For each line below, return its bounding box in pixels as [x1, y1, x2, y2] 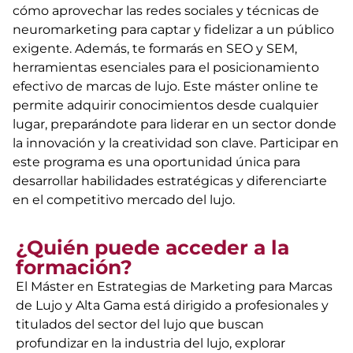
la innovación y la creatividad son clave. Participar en [13, 136, 339, 151]
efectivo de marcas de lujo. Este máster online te [13, 79, 318, 95]
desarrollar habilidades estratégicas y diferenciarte [13, 173, 327, 189]
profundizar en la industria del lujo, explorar [16, 336, 285, 351]
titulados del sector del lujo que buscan [16, 317, 264, 333]
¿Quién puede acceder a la [16, 236, 289, 260]
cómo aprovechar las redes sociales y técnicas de [13, 3, 319, 19]
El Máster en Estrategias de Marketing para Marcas [16, 279, 333, 295]
